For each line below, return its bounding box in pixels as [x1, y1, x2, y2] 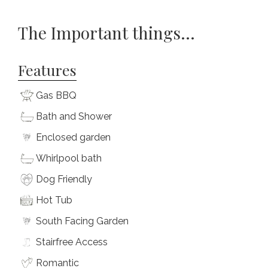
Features [18, 59, 77, 80]
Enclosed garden [36, 131, 111, 143]
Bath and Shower [36, 110, 112, 122]
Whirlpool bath [36, 152, 102, 164]
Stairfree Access [36, 236, 108, 248]
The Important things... [18, 21, 195, 44]
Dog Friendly [36, 173, 92, 185]
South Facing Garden [36, 215, 129, 227]
